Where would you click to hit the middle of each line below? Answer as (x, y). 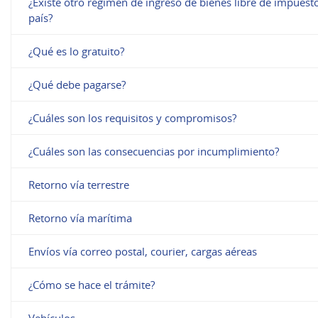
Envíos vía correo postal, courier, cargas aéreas (143, 251)
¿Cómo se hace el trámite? (92, 284)
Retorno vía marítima (81, 218)
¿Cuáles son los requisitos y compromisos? (133, 117)
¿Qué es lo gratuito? (77, 51)
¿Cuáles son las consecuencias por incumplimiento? (154, 151)
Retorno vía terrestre (79, 184)
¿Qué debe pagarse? (77, 84)
